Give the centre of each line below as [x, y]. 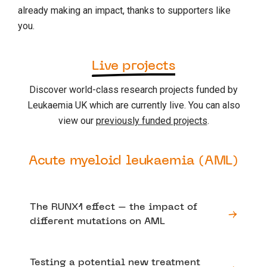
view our [77, 120]
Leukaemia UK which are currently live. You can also [133, 105]
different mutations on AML [97, 221]
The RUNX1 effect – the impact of [114, 207]
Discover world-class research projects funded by [133, 89]
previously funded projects [151, 120]
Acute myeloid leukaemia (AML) [133, 161]
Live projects [133, 66]
